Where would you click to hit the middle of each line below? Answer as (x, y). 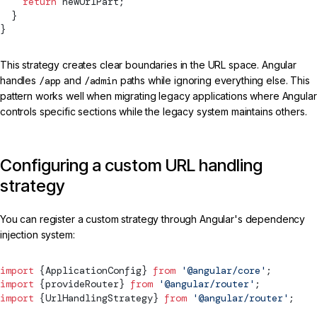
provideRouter (82, 284)
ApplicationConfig (93, 271)
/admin (100, 81)
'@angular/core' (221, 271)
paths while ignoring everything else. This (213, 81)
